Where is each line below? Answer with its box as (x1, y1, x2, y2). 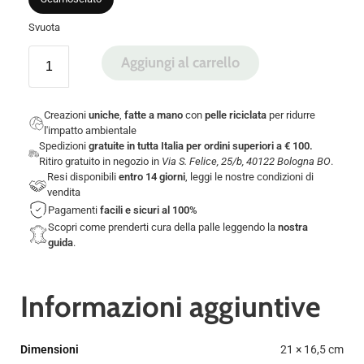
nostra (277, 221, 308, 234)
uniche (89, 109, 120, 122)
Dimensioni (20, 343, 79, 357)
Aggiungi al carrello (121, 54, 240, 72)
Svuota (28, 21, 60, 34)
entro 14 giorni (118, 171, 185, 184)
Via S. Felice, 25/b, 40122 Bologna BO (161, 155, 331, 168)
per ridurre (266, 109, 316, 122)
